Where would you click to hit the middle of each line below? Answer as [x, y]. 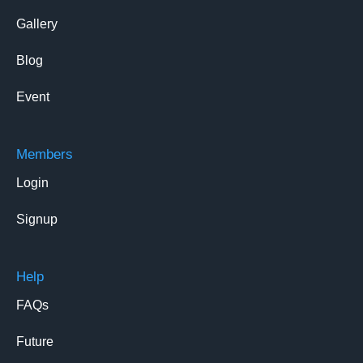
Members [45, 154]
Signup [37, 219]
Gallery [37, 23]
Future [35, 341]
